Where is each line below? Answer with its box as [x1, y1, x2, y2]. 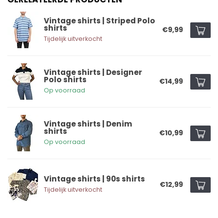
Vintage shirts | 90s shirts [44, 174, 145, 184]
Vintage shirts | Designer [44, 67, 142, 77]
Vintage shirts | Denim [44, 118, 132, 129]
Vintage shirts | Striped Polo [44, 15, 155, 26]
